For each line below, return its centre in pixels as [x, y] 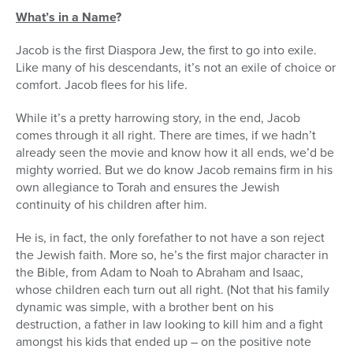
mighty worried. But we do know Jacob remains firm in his [174, 170]
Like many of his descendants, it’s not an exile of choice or [176, 68]
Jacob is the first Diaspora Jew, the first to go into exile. [166, 50]
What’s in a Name [66, 17]
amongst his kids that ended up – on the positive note [163, 342]
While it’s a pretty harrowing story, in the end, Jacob [158, 118]
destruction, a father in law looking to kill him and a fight [169, 325]
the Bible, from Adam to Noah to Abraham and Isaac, [160, 273]
